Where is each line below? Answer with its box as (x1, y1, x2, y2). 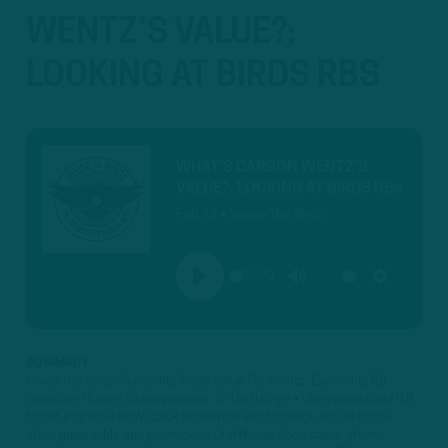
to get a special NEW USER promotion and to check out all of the (26, 411, 391, 425)
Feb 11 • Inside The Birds (176, 208, 326, 224)
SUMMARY (26, 357, 89, 371)
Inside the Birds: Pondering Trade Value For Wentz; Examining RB (26, 375, 387, 389)
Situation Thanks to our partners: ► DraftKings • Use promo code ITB (26, 393, 414, 407)
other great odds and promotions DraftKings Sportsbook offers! (26, 429, 384, 443)
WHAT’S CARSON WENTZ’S (176, 159, 369, 176)
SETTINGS (379, 289, 437, 303)
